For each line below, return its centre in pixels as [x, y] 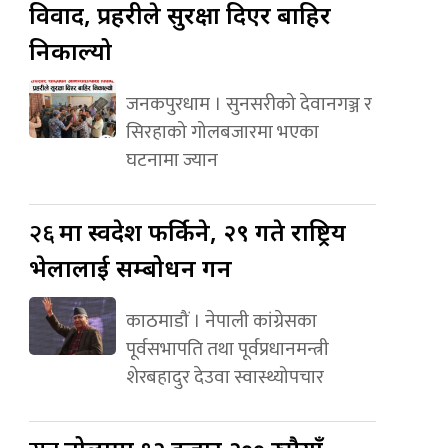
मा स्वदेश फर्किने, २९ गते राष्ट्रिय [203, 231]
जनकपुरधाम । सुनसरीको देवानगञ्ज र [248, 103]
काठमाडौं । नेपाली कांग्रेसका [221, 320]
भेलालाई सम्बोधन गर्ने [131, 267]
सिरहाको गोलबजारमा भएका [222, 131]
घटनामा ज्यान [171, 159]
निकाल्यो [71, 50]
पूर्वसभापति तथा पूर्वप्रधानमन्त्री [227, 348]
